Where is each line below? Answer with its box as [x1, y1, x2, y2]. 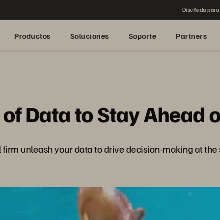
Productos [14, 31, 51, 41]
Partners [176, 31, 207, 41]
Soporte [128, 31, 156, 41]
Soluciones [70, 31, 109, 41]
